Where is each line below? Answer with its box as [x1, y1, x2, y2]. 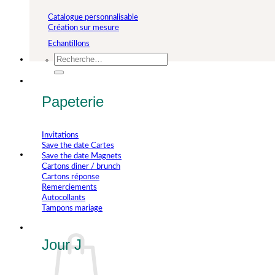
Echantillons [48, 40, 90, 48]
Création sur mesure [48, 24, 119, 33]
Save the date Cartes [42, 141, 114, 150]
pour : [53, 62, 73, 71]
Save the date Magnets [42, 152, 122, 160]
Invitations [42, 131, 79, 139]
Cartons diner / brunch [42, 162, 120, 171]
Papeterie [42, 93, 104, 110]
